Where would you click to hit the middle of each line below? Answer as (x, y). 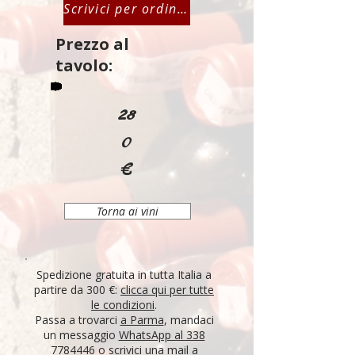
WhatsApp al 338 (162, 335)
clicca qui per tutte (167, 290)
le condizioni (123, 305)
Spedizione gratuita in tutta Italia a (124, 275)
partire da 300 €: (77, 290)
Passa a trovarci (77, 320)
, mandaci (189, 320)
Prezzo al (92, 44)
